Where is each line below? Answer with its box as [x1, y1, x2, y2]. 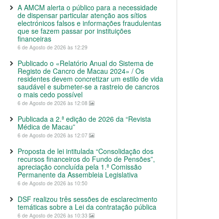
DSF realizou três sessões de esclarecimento [18, 194, 157, 204]
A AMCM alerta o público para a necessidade [18, 2, 157, 12]
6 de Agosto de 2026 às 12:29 [18, 44, 88, 51]
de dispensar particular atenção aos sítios [18, 10, 147, 20]
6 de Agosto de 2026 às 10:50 [18, 179, 88, 187]
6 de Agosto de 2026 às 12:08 [18, 99, 89, 107]
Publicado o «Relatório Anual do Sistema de [18, 58, 153, 68]
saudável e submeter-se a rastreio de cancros [18, 82, 159, 91]
